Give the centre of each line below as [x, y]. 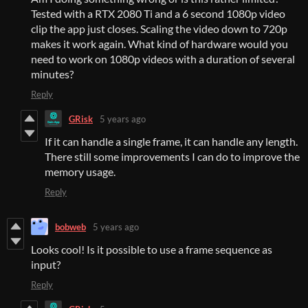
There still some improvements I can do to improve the [172, 157]
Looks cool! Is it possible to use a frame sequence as [152, 250]
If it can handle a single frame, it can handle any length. [172, 142]
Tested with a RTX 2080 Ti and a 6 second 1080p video [158, 14]
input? [46, 265]
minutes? [52, 74]
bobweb [70, 227]
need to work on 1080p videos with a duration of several [163, 59]
